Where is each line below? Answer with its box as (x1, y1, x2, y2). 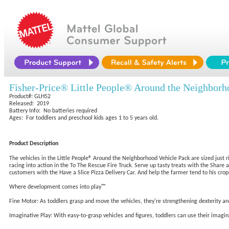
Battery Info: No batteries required (9, 108, 97, 114)
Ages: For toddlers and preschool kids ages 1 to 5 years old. (9, 115, 158, 121)
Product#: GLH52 (9, 94, 51, 100)
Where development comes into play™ (9, 184, 105, 190)
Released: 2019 (9, 101, 49, 107)
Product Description (9, 141, 58, 147)
